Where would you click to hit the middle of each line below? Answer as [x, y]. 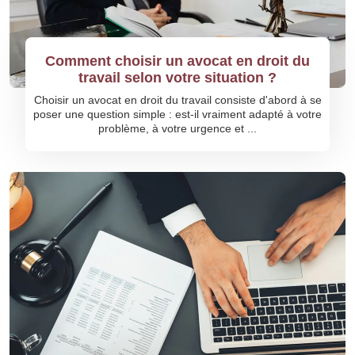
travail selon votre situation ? [177, 78]
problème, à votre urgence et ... [177, 128]
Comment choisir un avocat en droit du [177, 61]
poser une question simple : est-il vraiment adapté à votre [177, 114]
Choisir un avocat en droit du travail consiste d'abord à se [177, 100]
